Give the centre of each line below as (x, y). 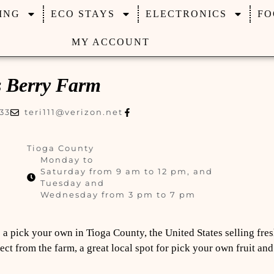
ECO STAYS (83, 14)
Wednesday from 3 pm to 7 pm (118, 194)
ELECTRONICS (186, 14)
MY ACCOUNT (110, 42)
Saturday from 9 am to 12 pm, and (127, 171)
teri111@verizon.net (73, 112)
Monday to (67, 160)
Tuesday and (73, 183)
